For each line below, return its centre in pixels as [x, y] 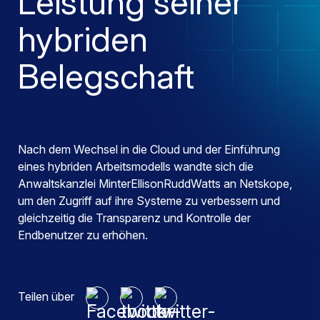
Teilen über [46, 296]
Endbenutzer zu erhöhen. [83, 235]
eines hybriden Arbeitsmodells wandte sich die [136, 166]
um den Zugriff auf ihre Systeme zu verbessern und [149, 201]
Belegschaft [106, 76]
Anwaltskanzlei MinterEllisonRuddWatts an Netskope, [155, 184]
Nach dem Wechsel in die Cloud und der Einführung [149, 149]
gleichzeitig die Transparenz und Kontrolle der [134, 218]
